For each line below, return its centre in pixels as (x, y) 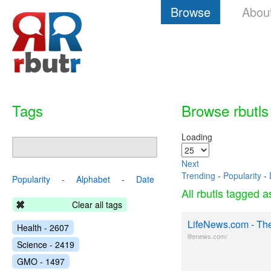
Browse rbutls (225, 110)
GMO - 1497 (41, 261)
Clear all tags (97, 204)
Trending (198, 175)
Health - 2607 (43, 227)
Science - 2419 (46, 244)
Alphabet (93, 179)
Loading (197, 137)
